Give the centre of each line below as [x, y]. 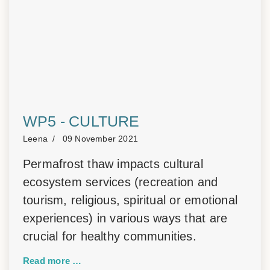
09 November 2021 [100, 139]
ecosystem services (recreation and [121, 182]
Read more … [52, 261]
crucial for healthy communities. [110, 236]
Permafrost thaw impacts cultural [113, 164]
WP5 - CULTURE [81, 121]
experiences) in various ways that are [125, 218]
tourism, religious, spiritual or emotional [130, 200]
